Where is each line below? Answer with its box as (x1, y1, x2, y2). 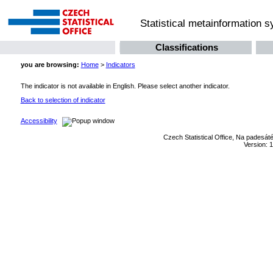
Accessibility (20, 117, 57, 125)
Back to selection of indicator (20, 96, 105, 104)
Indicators (105, 61, 135, 69)
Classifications (155, 43, 218, 53)
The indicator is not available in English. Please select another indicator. (20, 82, 230, 90)
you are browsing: (20, 61, 79, 69)
